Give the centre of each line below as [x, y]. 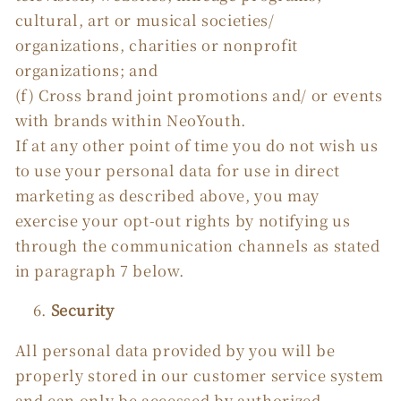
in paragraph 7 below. [99, 270]
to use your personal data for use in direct [177, 170]
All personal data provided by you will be [175, 350]
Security [82, 310]
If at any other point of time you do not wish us [196, 145]
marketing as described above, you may [167, 195]
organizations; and [86, 69]
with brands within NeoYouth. [130, 119]
